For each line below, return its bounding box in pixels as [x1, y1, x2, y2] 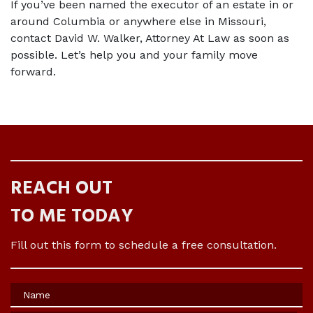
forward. [10, 65, 59, 78]
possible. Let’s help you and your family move [10, 48, 258, 61]
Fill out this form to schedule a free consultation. [10, 238, 277, 252]
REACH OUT [10, 174, 112, 204]
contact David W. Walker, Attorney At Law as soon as [10, 31, 289, 45]
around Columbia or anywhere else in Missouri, [10, 15, 266, 28]
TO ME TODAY [10, 202, 133, 232]
